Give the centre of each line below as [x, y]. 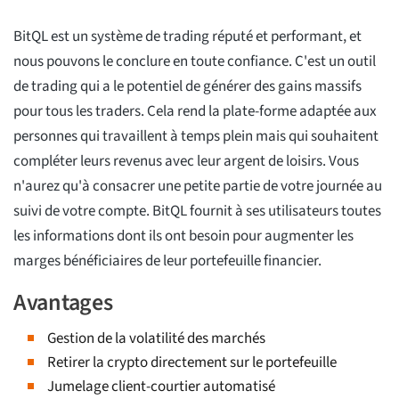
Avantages [63, 303]
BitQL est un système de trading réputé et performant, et [187, 37]
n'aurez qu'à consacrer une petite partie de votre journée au [198, 187]
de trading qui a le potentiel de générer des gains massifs [187, 87]
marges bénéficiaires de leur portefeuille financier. [167, 261]
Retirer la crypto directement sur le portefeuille [192, 363]
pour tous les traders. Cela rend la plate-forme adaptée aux [195, 112]
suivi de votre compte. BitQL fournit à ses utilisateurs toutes [197, 212]
